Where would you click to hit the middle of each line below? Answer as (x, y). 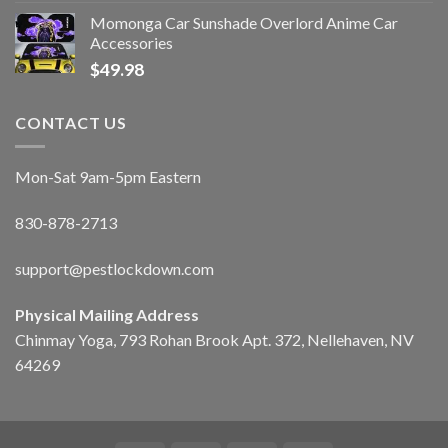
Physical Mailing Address (107, 314)
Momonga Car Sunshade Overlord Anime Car (244, 22)
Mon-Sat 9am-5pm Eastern (108, 177)
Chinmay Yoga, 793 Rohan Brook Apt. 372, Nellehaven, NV (214, 339)
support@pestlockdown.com (114, 268)
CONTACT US (71, 122)
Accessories (131, 42)
